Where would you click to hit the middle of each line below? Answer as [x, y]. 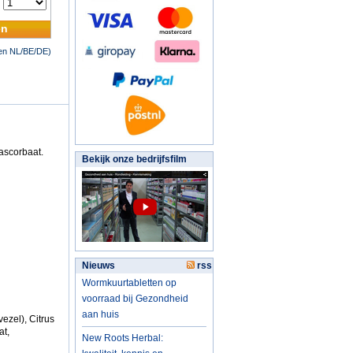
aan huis [100, 314]
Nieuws [98, 266]
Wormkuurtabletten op [129, 283]
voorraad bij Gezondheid [135, 299]
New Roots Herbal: [123, 338]
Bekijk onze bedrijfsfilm [134, 159]
